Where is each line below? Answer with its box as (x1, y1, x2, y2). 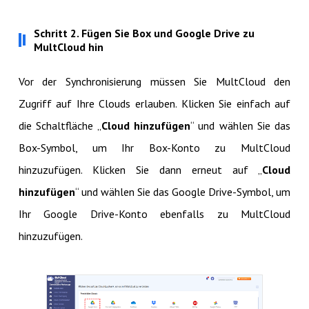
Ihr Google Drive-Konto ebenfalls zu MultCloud (18, 207, 291, 221)
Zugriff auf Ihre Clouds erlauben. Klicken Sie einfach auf (18, 97, 291, 111)
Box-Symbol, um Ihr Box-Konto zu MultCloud (18, 141, 291, 155)
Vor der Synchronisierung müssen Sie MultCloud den (18, 74, 291, 89)
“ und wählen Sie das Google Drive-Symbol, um (74, 185, 291, 199)
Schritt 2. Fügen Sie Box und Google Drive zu (33, 26, 255, 41)
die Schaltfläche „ (18, 119, 101, 133)
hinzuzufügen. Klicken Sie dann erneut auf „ (18, 163, 263, 177)
